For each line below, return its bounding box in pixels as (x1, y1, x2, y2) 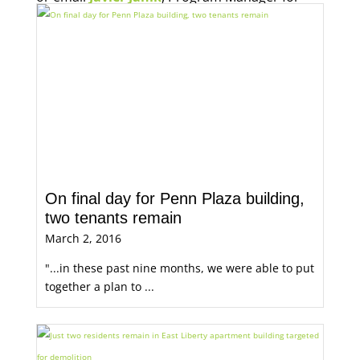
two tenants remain (44, 209, 182, 227)
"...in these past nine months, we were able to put (44, 260, 314, 276)
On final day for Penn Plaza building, (44, 190, 305, 207)
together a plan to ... (44, 279, 154, 294)
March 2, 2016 (44, 231, 121, 246)
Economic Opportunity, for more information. (35, 10, 313, 27)
